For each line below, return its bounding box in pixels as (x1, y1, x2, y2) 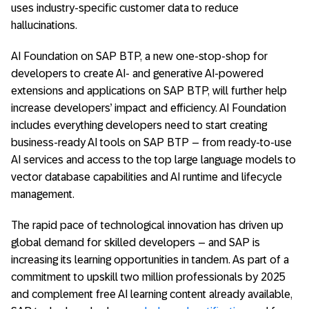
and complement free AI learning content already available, (11, 288, 292, 300)
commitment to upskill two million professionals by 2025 (11, 271, 286, 283)
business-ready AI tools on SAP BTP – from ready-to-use (11, 137, 292, 148)
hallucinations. (11, 19, 77, 31)
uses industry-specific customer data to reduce (11, 2, 239, 14)
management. (11, 188, 74, 200)
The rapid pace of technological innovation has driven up (11, 219, 283, 231)
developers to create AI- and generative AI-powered (11, 68, 263, 79)
